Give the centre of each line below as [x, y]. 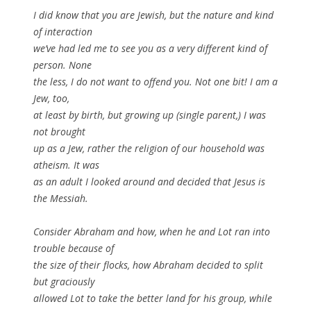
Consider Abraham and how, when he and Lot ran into [152, 232]
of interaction [63, 32]
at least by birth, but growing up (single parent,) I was [150, 115]
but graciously [64, 282]
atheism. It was [66, 165]
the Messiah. [61, 199]
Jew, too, [51, 99]
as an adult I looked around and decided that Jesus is [149, 182]
